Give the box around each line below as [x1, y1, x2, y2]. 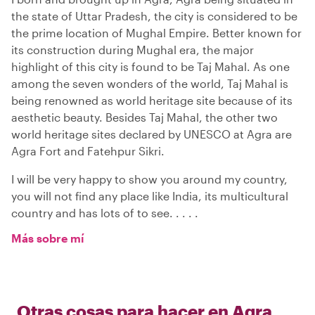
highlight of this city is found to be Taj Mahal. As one [11, 59, 290, 73]
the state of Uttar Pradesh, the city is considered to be [11, 8, 297, 22]
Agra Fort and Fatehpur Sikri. [11, 143, 165, 157]
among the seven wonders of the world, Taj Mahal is [11, 76, 288, 90]
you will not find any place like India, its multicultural [11, 188, 288, 202]
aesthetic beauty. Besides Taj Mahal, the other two [11, 110, 278, 124]
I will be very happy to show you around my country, [11, 172, 288, 186]
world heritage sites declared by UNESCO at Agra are [11, 127, 292, 141]
